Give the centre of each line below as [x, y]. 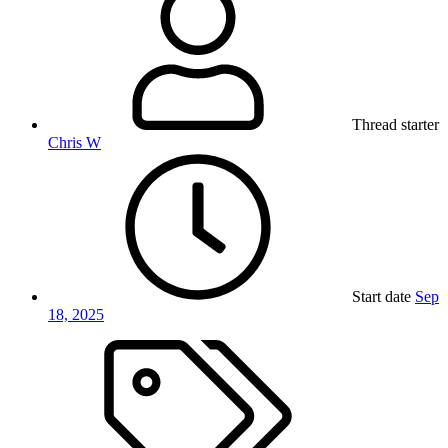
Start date [381, 297]
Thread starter [395, 125]
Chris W [74, 143]
